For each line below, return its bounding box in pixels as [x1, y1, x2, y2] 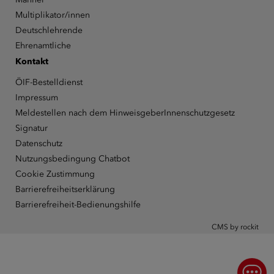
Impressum [15, 92, 58, 103]
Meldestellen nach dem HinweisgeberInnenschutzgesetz [15, 107, 235, 118]
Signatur [15, 122, 48, 133]
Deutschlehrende [15, 24, 83, 35]
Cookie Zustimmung [15, 168, 95, 179]
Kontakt [15, 56, 48, 67]
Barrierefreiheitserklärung [15, 183, 115, 194]
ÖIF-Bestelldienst [15, 76, 83, 87]
